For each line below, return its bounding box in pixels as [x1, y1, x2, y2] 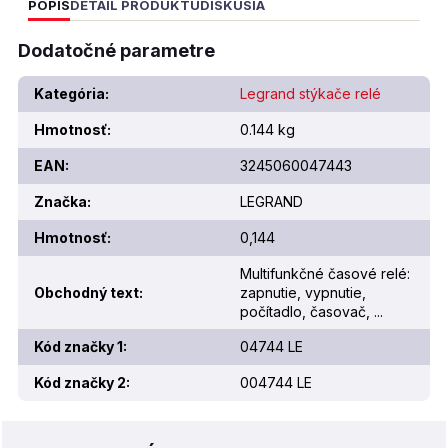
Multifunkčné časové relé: [240, 265, 410, 282]
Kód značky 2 [34, 374, 126, 391]
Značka [34, 193, 87, 210]
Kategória [34, 85, 105, 102]
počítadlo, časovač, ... [240, 303, 383, 320]
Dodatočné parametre [18, 40, 215, 61]
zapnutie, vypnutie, [240, 284, 366, 301]
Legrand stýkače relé [240, 85, 381, 102]
